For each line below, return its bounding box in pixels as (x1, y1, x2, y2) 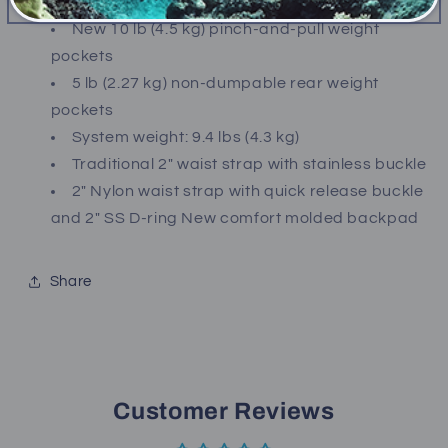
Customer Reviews (113, 398, 335, 425)
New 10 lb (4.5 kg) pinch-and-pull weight (71, 21, 380, 38)
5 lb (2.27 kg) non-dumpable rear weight (71, 75, 380, 92)
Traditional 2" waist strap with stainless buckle (71, 156, 427, 173)
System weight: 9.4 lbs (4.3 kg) (71, 129, 301, 146)
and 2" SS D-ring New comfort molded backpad (50, 210, 419, 227)
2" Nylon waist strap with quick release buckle (71, 183, 424, 200)
